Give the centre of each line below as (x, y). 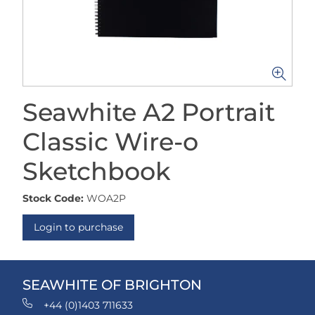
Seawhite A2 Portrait (149, 112)
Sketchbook (97, 171)
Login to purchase (78, 227)
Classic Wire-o (110, 142)
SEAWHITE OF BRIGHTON (112, 285)
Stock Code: (53, 198)
